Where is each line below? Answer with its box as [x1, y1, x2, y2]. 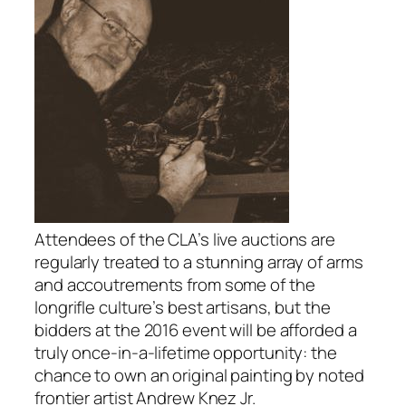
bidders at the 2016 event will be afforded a [34, 317, 357, 342]
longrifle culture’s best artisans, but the [34, 295, 331, 319]
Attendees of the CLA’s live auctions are [34, 227, 335, 251]
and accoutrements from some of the [34, 272, 315, 296]
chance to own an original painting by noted [34, 362, 364, 387]
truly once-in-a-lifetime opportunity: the [34, 340, 337, 364]
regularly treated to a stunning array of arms [34, 249, 363, 274]
